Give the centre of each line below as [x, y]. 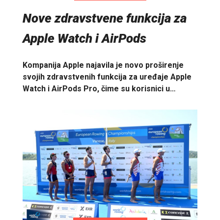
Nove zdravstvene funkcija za [105, 18]
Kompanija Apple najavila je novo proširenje [103, 65]
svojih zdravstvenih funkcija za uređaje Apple [107, 77]
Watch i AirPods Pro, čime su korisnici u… [99, 88]
